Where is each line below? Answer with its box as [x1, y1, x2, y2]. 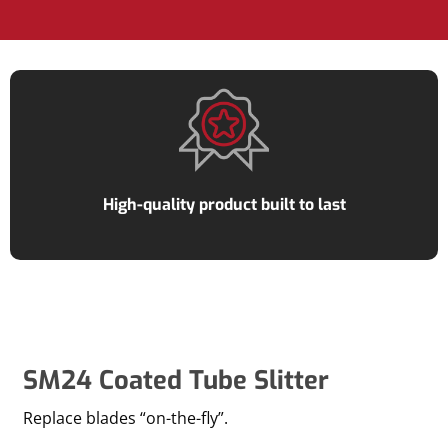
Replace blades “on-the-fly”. [22, 406, 232, 429]
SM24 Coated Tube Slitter [22, 362, 329, 397]
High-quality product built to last [102, 193, 346, 215]
